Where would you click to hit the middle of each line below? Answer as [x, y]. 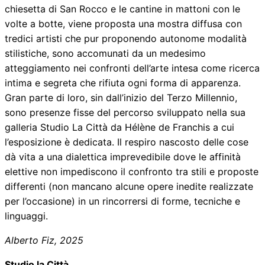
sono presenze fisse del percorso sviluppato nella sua [125, 113]
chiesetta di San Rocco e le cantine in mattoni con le [122, 9]
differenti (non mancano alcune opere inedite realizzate [129, 187]
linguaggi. [26, 216]
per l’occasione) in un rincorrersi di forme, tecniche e [122, 201]
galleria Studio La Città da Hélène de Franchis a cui [119, 127]
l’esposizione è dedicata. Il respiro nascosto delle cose [127, 142]
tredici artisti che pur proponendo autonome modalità [126, 39]
